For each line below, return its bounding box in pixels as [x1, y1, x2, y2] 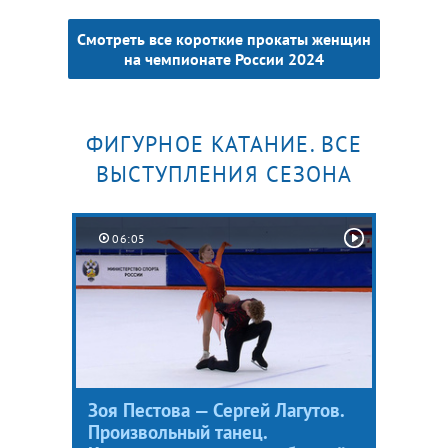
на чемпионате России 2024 [124, 48, 324, 69]
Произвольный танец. [88, 419, 267, 444]
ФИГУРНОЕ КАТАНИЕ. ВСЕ [85, 129, 363, 158]
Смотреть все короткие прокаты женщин [77, 28, 371, 49]
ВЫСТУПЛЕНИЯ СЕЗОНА [95, 159, 353, 188]
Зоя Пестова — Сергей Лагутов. [88, 397, 344, 422]
